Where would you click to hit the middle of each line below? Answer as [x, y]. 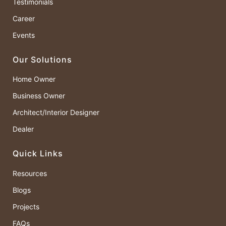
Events [24, 35]
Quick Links [38, 154]
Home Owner [34, 79]
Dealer [23, 129]
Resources [30, 173]
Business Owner [39, 96]
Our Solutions [42, 60]
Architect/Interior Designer [56, 112]
